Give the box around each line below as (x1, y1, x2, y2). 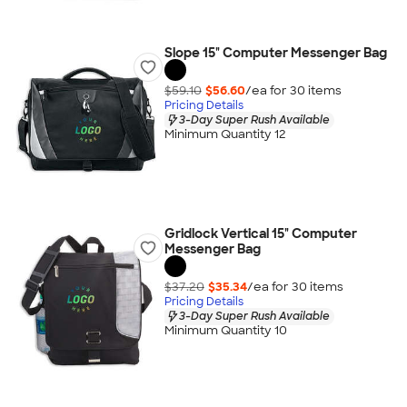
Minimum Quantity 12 (164, 126, 286, 143)
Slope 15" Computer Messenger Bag (164, 45, 387, 61)
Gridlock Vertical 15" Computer (164, 225, 357, 242)
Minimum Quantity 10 (164, 323, 287, 339)
